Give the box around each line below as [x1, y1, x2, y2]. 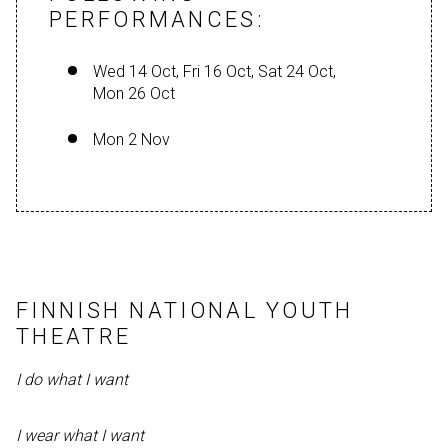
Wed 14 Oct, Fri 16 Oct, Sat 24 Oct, [93, 62, 336, 82]
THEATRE [16, 323, 132, 349]
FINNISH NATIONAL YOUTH [16, 297, 354, 323]
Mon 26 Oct [93, 84, 175, 104]
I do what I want [16, 370, 132, 390]
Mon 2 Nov [93, 130, 170, 150]
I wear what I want [16, 426, 148, 446]
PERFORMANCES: [49, 6, 264, 32]
